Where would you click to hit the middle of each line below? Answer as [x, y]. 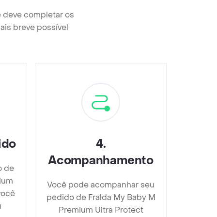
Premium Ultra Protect [101, 210]
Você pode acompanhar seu [101, 185]
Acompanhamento [101, 161]
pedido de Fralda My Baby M [101, 197]
